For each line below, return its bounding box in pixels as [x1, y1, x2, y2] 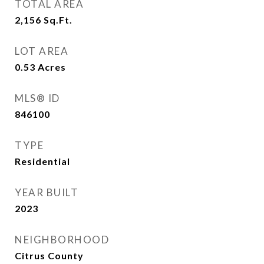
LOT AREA [15, 45, 68, 57]
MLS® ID [15, 92, 60, 104]
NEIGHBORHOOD [15, 233, 109, 246]
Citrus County [15, 250, 84, 261]
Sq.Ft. [44, 14, 72, 25]
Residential [15, 156, 70, 167]
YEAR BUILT [15, 186, 78, 199]
